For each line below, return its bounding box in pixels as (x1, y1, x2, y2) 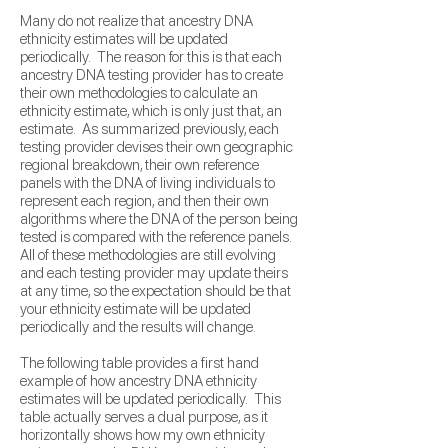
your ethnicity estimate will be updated (20, 300, 251, 318)
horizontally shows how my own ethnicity (20, 426, 265, 444)
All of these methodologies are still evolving (20, 246, 276, 264)
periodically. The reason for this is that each (20, 48, 282, 66)
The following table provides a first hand (20, 354, 259, 372)
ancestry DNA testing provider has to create (20, 66, 283, 84)
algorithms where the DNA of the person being (20, 210, 298, 228)
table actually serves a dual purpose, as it (20, 408, 271, 426)
